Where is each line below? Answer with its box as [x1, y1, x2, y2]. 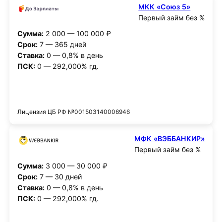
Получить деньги [81, 88, 141, 97]
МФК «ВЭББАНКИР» [134, 134, 205, 143]
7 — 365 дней [37, 40, 87, 49]
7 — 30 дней [37, 172, 82, 181]
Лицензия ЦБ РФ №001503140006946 [17, 108, 130, 116]
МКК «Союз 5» [138, 2, 191, 11]
